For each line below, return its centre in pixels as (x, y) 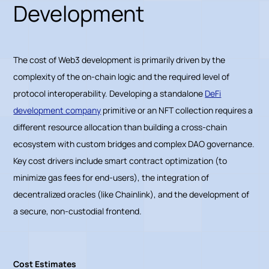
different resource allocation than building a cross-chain (120, 127)
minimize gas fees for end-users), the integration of (111, 177)
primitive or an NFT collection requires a (177, 110)
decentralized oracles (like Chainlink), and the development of (131, 194)
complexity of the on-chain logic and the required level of (122, 76)
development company (57, 110)
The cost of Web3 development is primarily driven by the (119, 59)
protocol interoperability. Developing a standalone (109, 93)
